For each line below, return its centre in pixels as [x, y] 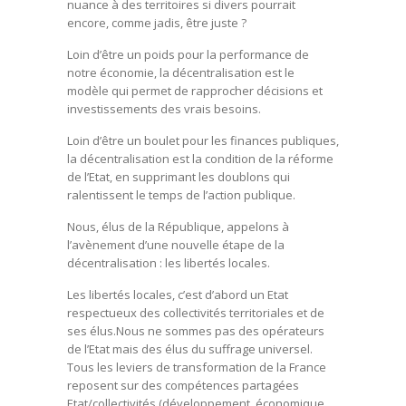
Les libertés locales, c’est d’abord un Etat [178, 294]
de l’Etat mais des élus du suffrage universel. [190, 348]
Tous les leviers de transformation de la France [197, 367]
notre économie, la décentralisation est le [181, 72]
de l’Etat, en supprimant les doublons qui [179, 176]
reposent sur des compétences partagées [183, 385]
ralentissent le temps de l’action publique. [181, 194]
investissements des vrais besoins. [164, 108]
